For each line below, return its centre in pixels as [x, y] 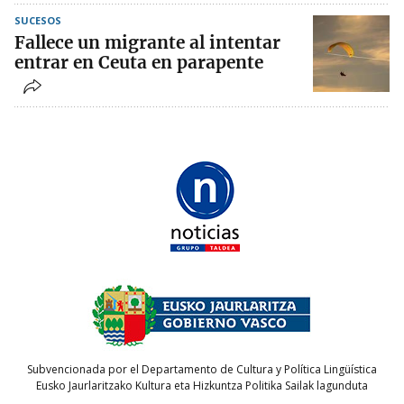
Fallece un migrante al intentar [147, 43]
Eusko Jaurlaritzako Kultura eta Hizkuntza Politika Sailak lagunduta [202, 385]
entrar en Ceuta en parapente [139, 63]
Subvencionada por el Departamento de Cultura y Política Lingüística [202, 369]
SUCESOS [38, 21]
